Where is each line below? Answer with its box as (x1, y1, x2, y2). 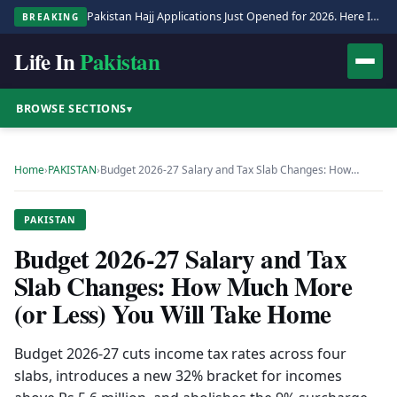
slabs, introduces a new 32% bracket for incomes (14, 366, 342, 385)
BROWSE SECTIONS (16, 100, 127, 116)
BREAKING (22, 11, 80, 23)
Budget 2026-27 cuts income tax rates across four (14, 344, 346, 363)
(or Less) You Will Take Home (14, 294, 331, 332)
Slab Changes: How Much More (14, 267, 353, 305)
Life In (14, 44, 75, 78)
